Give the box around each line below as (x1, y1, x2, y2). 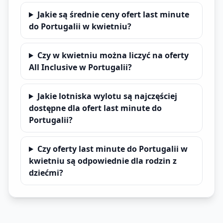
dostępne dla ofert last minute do (29, 103, 162, 113)
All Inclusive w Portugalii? (29, 62, 132, 73)
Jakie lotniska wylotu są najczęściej (37, 91, 177, 102)
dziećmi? (29, 167, 63, 178)
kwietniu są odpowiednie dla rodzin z (29, 155, 177, 166)
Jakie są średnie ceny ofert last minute (37, 9, 189, 20)
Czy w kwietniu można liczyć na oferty (37, 50, 189, 61)
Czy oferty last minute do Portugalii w (37, 143, 188, 154)
